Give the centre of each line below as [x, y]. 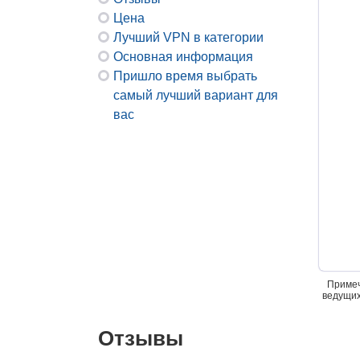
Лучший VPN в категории [188, 37]
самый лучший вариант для [196, 95]
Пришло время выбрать [185, 76]
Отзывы [141, 339]
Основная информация [183, 57]
